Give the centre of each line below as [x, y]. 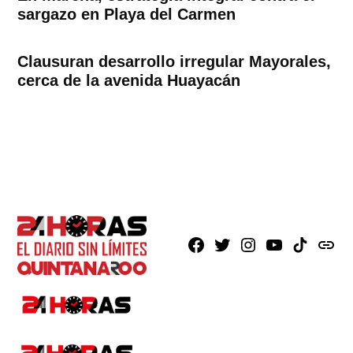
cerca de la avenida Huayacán [129, 81]
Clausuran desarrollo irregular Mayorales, [175, 62]
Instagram [269, 246]
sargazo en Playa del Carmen [127, 15]
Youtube [289, 246]
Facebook [217, 246]
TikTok [310, 246]
